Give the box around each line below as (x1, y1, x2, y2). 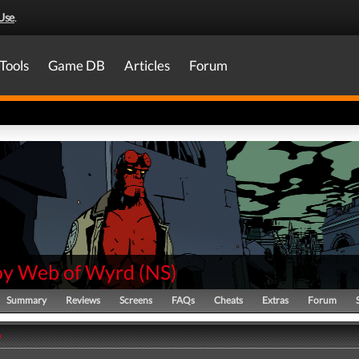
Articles (124, 57, 170, 74)
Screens (119, 294, 152, 306)
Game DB (48, 57, 105, 74)
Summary (6, 294, 46, 306)
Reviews (66, 294, 100, 306)
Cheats (214, 294, 243, 306)
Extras (262, 294, 288, 306)
